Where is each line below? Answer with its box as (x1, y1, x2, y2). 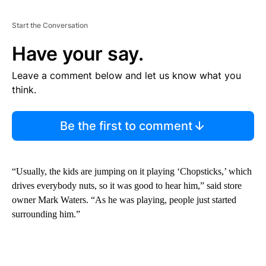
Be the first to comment (59, 119, 192, 134)
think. (12, 84, 36, 96)
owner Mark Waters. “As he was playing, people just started (12, 195, 236, 205)
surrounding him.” (12, 209, 80, 220)
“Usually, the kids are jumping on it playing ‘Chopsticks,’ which (12, 166, 252, 177)
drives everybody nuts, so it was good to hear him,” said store (12, 180, 242, 191)
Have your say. (12, 42, 144, 66)
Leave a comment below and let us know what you (12, 69, 241, 82)
